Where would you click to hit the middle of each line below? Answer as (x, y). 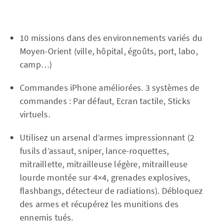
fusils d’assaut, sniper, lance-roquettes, (94, 151)
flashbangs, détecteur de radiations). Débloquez (111, 191)
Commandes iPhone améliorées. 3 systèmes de (110, 88)
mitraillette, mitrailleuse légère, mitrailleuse (104, 164)
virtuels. (35, 114)
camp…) (36, 64)
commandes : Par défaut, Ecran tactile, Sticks (105, 101)
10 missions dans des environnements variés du (111, 38)
